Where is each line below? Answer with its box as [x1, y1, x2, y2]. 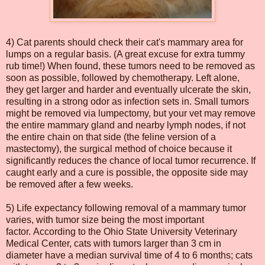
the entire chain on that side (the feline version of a [6, 131, 216, 142]
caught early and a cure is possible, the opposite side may [6, 167, 248, 177]
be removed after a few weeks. [6, 179, 133, 189]
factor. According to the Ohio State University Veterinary [6, 226, 237, 237]
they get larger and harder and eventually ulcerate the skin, [6, 84, 251, 95]
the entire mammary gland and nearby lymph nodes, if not [6, 119, 245, 130]
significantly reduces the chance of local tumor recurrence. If [6, 155, 256, 166]
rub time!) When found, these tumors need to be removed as [6, 60, 255, 71]
